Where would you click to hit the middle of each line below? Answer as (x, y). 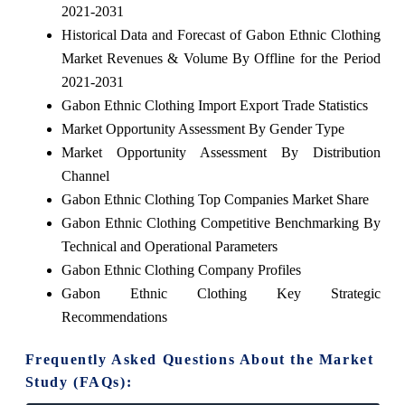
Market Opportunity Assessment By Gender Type (202, 128)
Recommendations (114, 316)
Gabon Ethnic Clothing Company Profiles (181, 269)
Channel (85, 175)
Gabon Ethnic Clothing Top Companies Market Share (215, 199)
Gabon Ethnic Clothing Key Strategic (221, 293)
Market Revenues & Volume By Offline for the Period (221, 58)
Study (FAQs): (79, 381)
